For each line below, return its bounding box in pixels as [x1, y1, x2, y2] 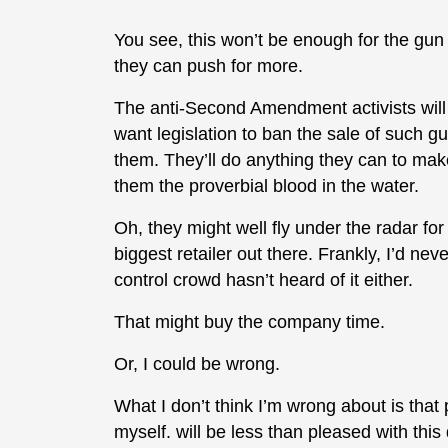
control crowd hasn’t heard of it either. [114, 269, 413, 290]
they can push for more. [114, 55, 303, 76]
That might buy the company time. [114, 311, 385, 332]
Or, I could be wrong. [114, 353, 280, 374]
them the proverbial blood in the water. [114, 175, 419, 196]
